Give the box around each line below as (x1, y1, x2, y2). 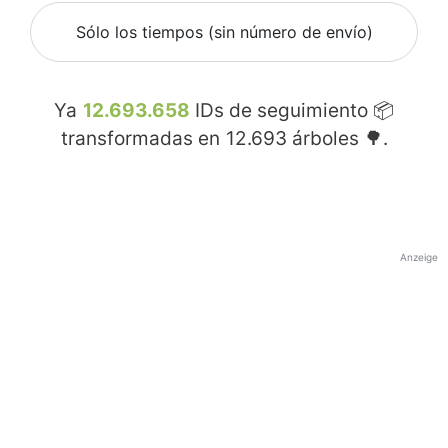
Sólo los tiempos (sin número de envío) (75, 22, 373, 43)
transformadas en (60, 127, 225, 151)
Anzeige (400, 251, 438, 264)
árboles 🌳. (286, 127, 388, 151)
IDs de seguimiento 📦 (190, 99, 394, 123)
